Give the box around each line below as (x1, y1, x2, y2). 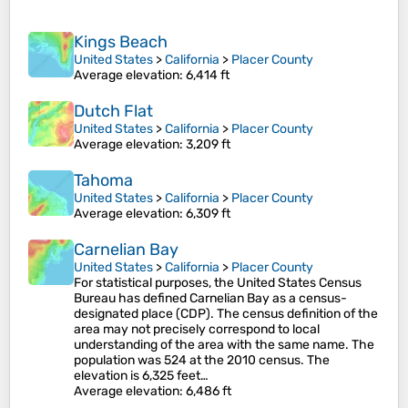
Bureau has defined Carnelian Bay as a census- (74, 291, 347, 307)
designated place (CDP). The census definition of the (74, 306, 378, 322)
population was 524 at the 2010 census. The (74, 352, 330, 369)
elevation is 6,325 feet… (74, 368, 209, 384)
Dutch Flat (74, 101, 153, 122)
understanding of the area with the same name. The (74, 337, 374, 353)
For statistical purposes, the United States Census (74, 275, 362, 291)
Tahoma (74, 170, 133, 191)
